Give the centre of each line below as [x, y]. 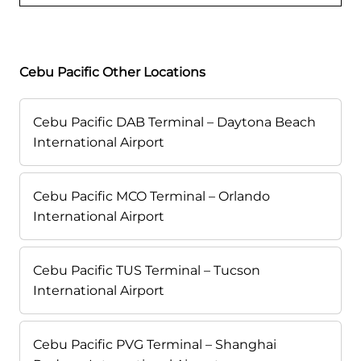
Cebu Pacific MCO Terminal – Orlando [151, 197]
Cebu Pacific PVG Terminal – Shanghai [155, 345]
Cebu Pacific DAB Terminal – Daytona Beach [174, 122]
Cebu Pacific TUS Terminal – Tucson [147, 271]
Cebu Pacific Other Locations [112, 73]
